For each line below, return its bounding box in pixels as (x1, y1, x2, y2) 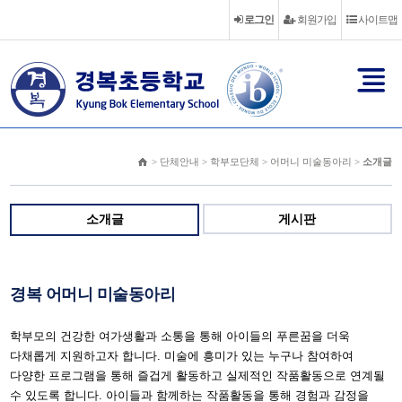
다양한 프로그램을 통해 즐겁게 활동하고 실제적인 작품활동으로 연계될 (10, 369, 386, 382)
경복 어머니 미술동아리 (10, 285, 176, 303)
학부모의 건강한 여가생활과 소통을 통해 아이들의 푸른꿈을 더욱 (10, 329, 351, 343)
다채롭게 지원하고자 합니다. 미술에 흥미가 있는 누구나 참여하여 (10, 349, 354, 363)
